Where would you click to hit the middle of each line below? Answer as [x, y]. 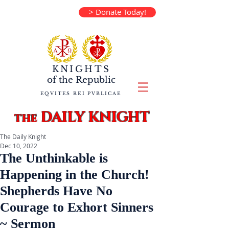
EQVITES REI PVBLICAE [81, 93]
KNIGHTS [81, 69]
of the [60, 80]
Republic [94, 80]
